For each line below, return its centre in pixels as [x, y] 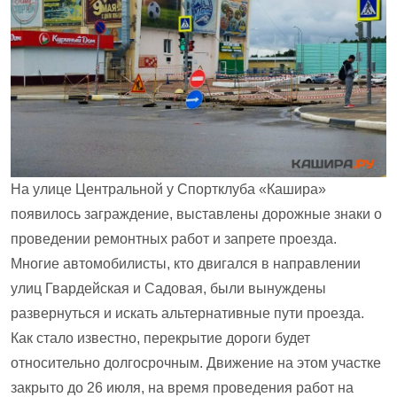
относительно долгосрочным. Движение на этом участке [196, 363]
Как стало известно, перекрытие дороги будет [160, 339]
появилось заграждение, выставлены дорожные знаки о [196, 214]
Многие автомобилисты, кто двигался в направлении [186, 264]
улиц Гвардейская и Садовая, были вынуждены [168, 289]
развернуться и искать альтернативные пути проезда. [187, 314]
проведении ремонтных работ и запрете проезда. [174, 239]
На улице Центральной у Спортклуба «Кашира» [168, 190]
